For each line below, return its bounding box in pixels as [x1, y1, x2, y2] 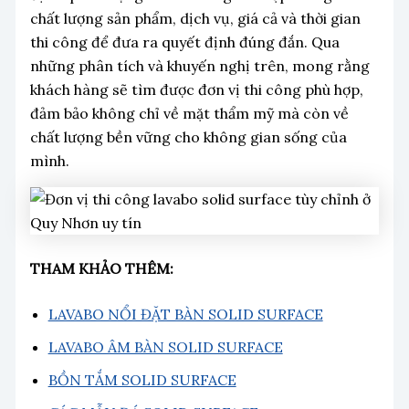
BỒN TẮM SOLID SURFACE [47, 370, 236, 389]
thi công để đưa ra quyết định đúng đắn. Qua [29, 32, 340, 51]
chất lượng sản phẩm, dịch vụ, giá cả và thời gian [29, 8, 361, 27]
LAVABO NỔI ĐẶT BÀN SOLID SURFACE [47, 304, 323, 323]
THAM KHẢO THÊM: [29, 258, 177, 278]
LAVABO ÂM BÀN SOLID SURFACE [47, 337, 283, 356]
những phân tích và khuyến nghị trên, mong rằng [29, 56, 370, 75]
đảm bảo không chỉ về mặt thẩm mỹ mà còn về [29, 103, 349, 122]
